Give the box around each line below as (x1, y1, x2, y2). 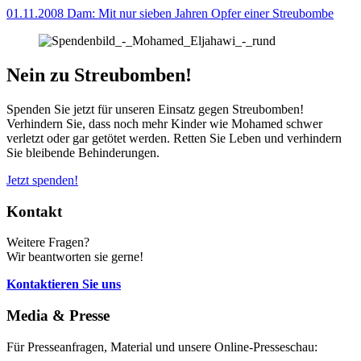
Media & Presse (6, 307, 110, 325)
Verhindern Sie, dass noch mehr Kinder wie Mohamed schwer (6, 116, 322, 131)
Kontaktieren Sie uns (6, 277, 121, 292)
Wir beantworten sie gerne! (6, 250, 143, 264)
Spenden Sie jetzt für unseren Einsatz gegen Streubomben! (6, 102, 304, 116)
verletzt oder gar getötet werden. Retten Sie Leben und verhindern (6, 131, 342, 145)
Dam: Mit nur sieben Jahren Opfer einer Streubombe (67, 6, 334, 21)
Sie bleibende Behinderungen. (6, 145, 160, 160)
